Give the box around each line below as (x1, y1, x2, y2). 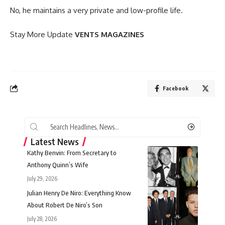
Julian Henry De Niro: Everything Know (27, 188, 131, 197)
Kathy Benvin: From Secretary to (27, 148, 117, 157)
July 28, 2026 (27, 214, 57, 222)
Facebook (163, 84, 188, 91)
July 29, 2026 (27, 174, 57, 182)
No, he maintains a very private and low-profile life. (10, 6, 183, 16)
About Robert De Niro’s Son (27, 200, 102, 209)
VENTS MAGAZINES (75, 29, 144, 39)
